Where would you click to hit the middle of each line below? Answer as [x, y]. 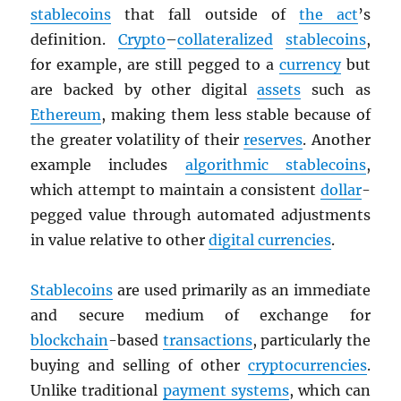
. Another [337, 140]
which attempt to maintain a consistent [175, 190]
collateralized [225, 40]
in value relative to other [120, 240]
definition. [74, 40]
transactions [207, 341]
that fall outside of [205, 15]
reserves [273, 140]
